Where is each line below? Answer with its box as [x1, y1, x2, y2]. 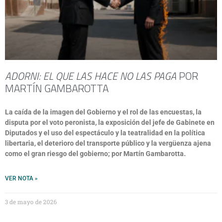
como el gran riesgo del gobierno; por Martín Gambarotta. [5, 150, 186, 158]
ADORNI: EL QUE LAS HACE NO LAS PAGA [5, 68, 176, 84]
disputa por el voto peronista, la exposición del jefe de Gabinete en [5, 118, 215, 126]
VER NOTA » [5, 175, 38, 182]
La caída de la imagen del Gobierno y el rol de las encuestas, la [5, 108, 202, 116]
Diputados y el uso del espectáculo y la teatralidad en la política [5, 129, 205, 137]
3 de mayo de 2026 [5, 198, 57, 206]
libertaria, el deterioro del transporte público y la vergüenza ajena [5, 139, 211, 147]
